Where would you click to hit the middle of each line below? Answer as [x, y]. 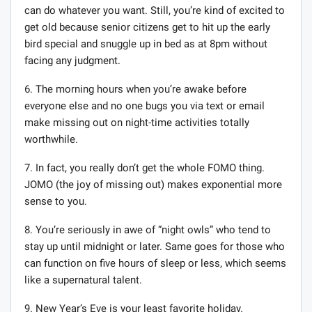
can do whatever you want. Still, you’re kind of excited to [155, 11]
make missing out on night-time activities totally [137, 123]
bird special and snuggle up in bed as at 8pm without [146, 44]
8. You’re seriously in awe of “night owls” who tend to [148, 230]
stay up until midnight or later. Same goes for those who [155, 247]
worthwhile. [51, 140]
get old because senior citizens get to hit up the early [147, 28]
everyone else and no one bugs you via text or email [145, 106]
